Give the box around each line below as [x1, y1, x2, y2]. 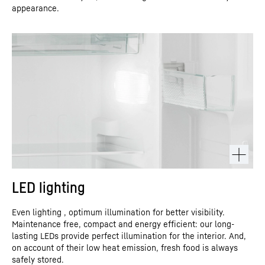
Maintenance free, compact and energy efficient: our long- [12, 219, 234, 229]
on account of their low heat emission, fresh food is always [12, 243, 238, 253]
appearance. [12, 2, 59, 13]
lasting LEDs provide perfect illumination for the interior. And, [12, 231, 246, 241]
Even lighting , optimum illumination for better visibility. [12, 207, 225, 217]
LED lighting [12, 178, 85, 196]
